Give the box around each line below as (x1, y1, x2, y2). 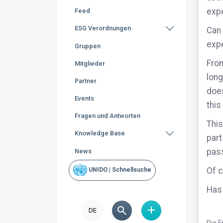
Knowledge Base (75, 129, 125, 137)
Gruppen (75, 42, 101, 50)
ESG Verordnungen (75, 24, 131, 32)
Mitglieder (75, 60, 105, 67)
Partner (75, 77, 97, 85)
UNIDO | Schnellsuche (87, 166, 152, 174)
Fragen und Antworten (75, 112, 140, 119)
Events (75, 95, 94, 102)
